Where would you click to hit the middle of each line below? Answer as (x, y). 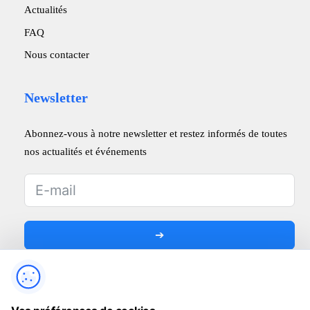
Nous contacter (57, 55)
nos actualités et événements (86, 151)
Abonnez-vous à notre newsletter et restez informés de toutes (156, 133)
